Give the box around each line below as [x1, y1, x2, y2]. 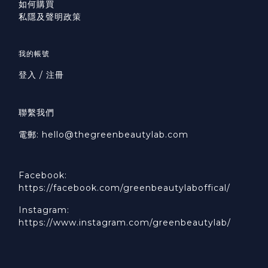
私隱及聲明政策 [19, 11, 81, 23]
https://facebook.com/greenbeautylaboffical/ [19, 182, 230, 194]
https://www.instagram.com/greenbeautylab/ [19, 217, 231, 229]
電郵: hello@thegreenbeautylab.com [19, 129, 188, 141]
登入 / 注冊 [19, 69, 64, 81]
